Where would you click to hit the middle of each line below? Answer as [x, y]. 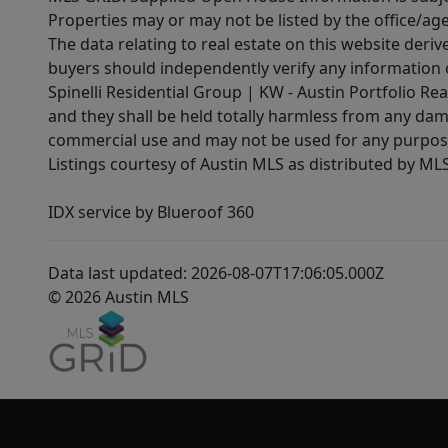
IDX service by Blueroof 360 [151, 212]
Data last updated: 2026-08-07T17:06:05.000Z [216, 273]
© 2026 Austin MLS [118, 297]
